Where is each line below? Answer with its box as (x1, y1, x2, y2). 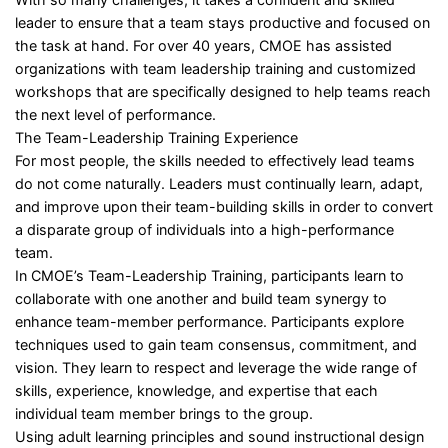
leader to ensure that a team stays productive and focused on (15, 14, 430, 31)
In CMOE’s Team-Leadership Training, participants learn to (15, 267, 404, 284)
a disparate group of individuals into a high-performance (15, 221, 394, 238)
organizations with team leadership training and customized (15, 60, 416, 77)
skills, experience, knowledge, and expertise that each (15, 382, 378, 399)
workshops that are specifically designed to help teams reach (15, 83, 431, 100)
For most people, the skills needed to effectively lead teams (15, 152, 415, 169)
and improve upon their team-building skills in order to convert (15, 198, 433, 215)
